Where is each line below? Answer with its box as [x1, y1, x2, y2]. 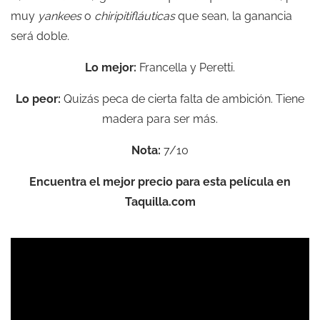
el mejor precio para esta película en [86, 174, 291, 189]
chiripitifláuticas [94, 9, 175, 23]
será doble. [11, 29, 69, 43]
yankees [38, 9, 81, 23]
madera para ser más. [102, 111, 218, 126]
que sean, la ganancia [175, 9, 292, 23]
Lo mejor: [85, 60, 136, 74]
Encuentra [29, 174, 86, 189]
